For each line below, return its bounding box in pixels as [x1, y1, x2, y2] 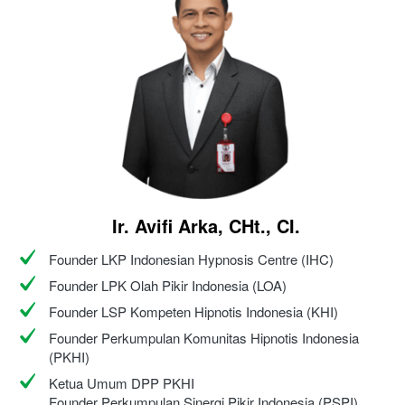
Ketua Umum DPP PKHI [49, 372, 194, 392]
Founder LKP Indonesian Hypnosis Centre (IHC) [49, 249, 334, 268]
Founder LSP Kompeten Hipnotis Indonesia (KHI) [49, 301, 338, 321]
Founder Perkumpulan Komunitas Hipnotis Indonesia [49, 327, 359, 347]
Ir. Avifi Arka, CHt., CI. [111, 212, 300, 239]
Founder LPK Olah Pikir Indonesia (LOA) [49, 275, 287, 295]
